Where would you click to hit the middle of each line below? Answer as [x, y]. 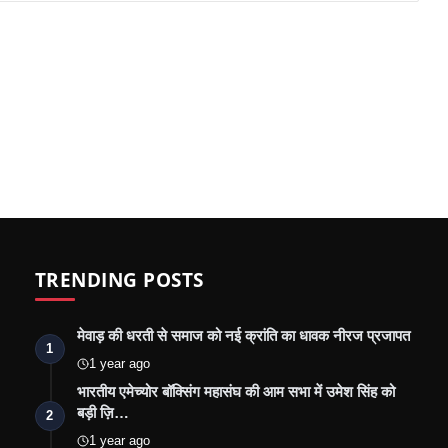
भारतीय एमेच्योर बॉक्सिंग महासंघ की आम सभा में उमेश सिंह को [235, 392]
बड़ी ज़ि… [102, 413]
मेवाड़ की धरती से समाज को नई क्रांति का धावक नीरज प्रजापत [243, 336]
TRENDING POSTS [119, 280]
